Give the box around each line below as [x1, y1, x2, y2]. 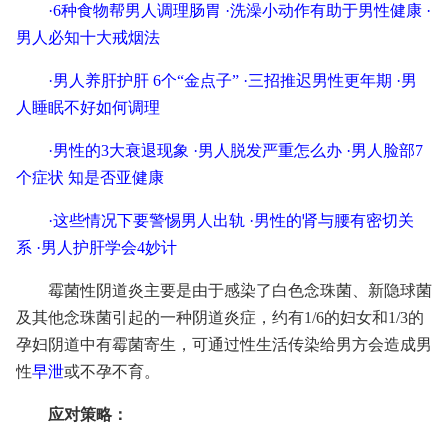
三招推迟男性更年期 [248, 72, 392, 89]
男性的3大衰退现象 [53, 142, 189, 159]
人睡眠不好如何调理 [16, 99, 160, 116]
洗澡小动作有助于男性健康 [230, 2, 422, 19]
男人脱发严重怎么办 [198, 142, 342, 159]
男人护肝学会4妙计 [41, 239, 177, 256]
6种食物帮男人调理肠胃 [53, 2, 221, 19]
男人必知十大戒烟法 [16, 29, 160, 46]
